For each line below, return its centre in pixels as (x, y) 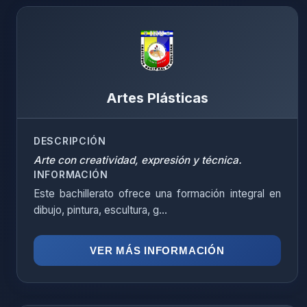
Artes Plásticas (157, 98)
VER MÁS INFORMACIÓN (157, 250)
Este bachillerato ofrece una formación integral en (157, 194)
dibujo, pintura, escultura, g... (100, 210)
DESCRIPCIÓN (70, 141)
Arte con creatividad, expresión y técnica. (138, 160)
